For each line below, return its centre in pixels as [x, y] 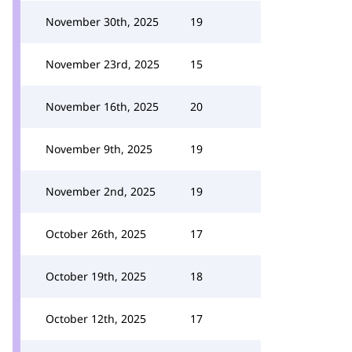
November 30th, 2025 [102, 22]
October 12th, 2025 [96, 319]
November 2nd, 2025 [101, 191]
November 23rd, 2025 [103, 64]
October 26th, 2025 [96, 234]
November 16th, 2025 [102, 106]
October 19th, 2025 [96, 276]
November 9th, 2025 [99, 149]
